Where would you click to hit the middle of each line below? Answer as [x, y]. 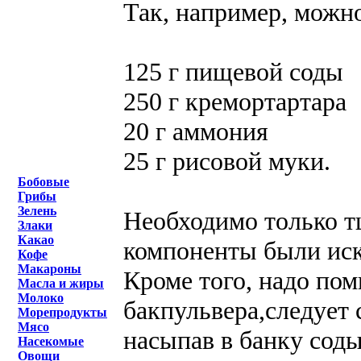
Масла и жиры [61, 283]
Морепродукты [62, 312]
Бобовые [44, 182]
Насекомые [51, 341]
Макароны [50, 269]
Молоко [41, 298]
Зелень [37, 211]
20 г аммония [196, 131]
